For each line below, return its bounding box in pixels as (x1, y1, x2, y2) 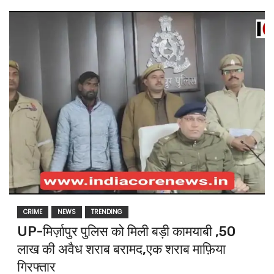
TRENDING (91, 207, 122, 217)
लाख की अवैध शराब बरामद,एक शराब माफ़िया (17, 241, 226, 258)
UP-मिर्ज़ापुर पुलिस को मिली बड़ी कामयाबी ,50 (17, 223, 235, 240)
